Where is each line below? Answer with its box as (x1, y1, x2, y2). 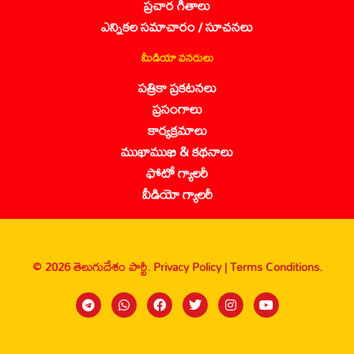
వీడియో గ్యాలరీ (141, 180, 213, 207)
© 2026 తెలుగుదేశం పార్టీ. (32, 254, 153, 278)
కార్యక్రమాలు (147, 116, 207, 143)
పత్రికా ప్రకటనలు (137, 73, 217, 100)
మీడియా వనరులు (141, 45, 213, 69)
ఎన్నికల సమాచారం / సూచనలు (101, 13, 253, 40)
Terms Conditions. (229, 254, 322, 278)
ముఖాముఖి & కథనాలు (121, 137, 233, 164)
